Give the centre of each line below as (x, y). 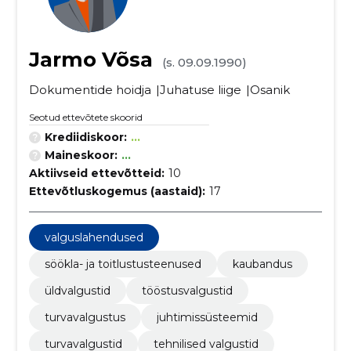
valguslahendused (94, 237)
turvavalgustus (85, 317)
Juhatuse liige (200, 90)
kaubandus (262, 264)
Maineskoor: (81, 155)
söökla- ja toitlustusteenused (123, 264)
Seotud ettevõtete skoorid (85, 117)
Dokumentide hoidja (90, 90)
